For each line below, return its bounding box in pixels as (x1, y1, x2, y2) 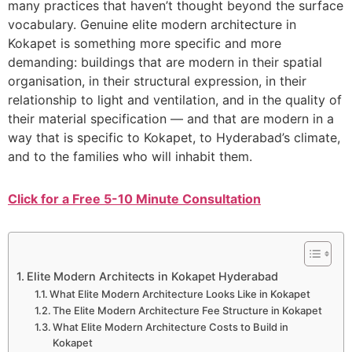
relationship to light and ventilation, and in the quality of (8, 91, 342, 108)
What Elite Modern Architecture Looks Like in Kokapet (49, 287, 311, 300)
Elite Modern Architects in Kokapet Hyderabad (26, 269, 278, 283)
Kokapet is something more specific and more (8, 35, 281, 51)
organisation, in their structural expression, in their (8, 72, 306, 89)
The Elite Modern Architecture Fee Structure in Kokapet (53, 303, 323, 317)
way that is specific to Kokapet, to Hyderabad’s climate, (8, 129, 340, 145)
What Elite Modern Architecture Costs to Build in (53, 320, 289, 333)
